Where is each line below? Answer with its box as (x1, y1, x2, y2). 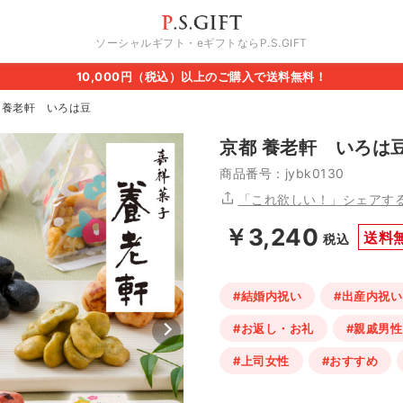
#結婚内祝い (233, 289, 301, 303)
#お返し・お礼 (233, 321, 314, 336)
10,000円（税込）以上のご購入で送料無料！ (76, 69, 327, 84)
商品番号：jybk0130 (219, 166, 345, 181)
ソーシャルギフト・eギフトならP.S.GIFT (95, 36, 308, 50)
